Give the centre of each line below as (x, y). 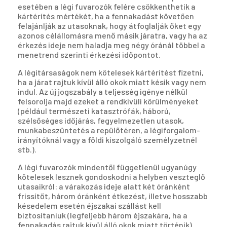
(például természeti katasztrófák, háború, (94, 111)
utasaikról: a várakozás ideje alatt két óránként (104, 186)
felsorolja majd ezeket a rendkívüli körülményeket (108, 101)
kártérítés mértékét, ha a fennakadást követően (106, 16)
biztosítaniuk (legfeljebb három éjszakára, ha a (103, 215)
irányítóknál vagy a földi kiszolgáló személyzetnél (107, 140)
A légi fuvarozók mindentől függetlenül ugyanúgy (107, 167)
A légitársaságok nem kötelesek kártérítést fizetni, (111, 72)
